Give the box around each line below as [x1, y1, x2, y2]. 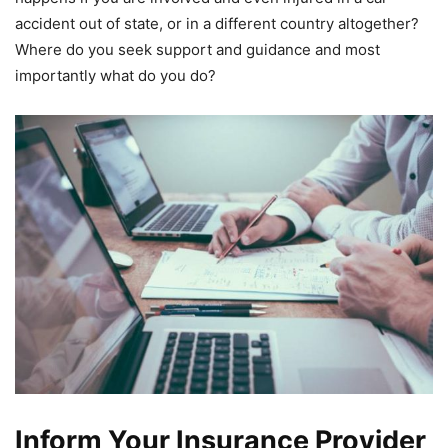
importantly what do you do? [15, 66, 216, 86]
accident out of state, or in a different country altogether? [15, 14, 419, 34]
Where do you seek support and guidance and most [15, 40, 380, 60]
